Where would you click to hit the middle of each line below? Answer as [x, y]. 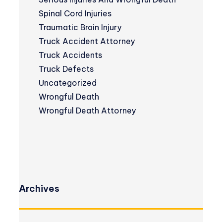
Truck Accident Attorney [87, 41]
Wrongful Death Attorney [87, 111]
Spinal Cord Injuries [75, 14]
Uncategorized [68, 83]
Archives [39, 189]
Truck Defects [66, 69]
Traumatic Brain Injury [80, 28]
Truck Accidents [70, 55]
